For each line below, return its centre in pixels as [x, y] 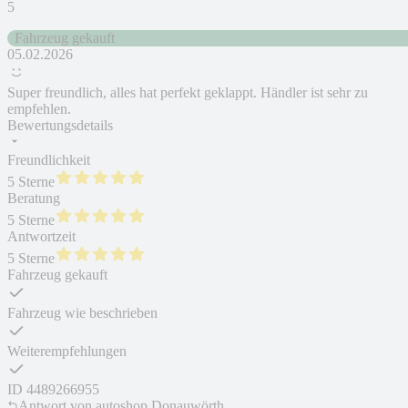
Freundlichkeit [49, 160]
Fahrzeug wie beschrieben [82, 313]
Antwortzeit [41, 237]
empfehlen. [39, 109]
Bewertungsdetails [60, 126]
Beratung [34, 199]
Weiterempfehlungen [67, 352]
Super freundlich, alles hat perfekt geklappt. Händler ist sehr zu [188, 93]
